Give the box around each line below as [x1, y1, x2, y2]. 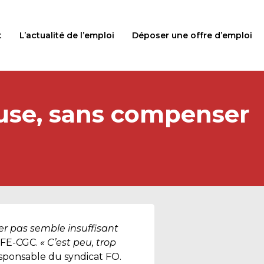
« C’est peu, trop [40, 237, 116, 248]
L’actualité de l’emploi [19, 29, 114, 41]
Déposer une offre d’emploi [132, 29, 252, 41]
